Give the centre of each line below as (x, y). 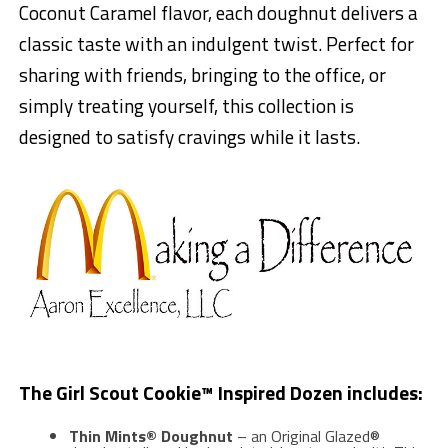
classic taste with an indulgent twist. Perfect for (216, 43)
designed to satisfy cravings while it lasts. (189, 136)
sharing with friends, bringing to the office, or (202, 74)
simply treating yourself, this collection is (186, 105)
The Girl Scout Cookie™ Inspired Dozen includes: (220, 392)
